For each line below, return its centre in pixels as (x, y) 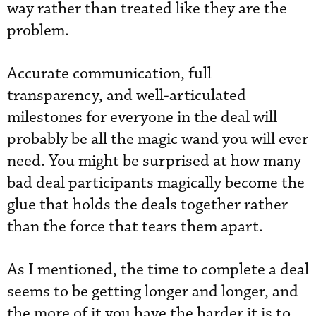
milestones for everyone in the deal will (142, 117)
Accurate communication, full (109, 74)
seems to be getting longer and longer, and (153, 292)
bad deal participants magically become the (156, 183)
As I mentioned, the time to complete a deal (158, 270)
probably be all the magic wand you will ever (158, 139)
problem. (38, 31)
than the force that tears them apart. (135, 227)
